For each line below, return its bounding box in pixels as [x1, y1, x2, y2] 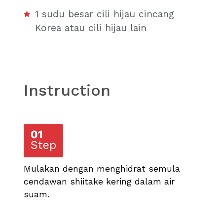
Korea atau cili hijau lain [35, 22, 147, 34]
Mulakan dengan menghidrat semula [24, 164, 180, 174]
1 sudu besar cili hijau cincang [35, 8, 175, 20]
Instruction [24, 81, 110, 100]
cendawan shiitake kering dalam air [24, 177, 175, 187]
